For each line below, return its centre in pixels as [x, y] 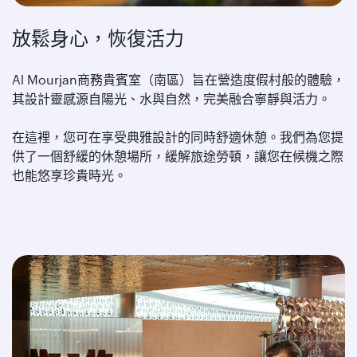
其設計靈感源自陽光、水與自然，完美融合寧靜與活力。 [171, 98]
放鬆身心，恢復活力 [98, 38]
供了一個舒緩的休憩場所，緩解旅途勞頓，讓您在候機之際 [178, 156]
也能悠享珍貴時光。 [69, 175]
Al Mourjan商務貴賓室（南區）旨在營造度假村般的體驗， [178, 79]
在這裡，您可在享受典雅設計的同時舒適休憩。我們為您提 [178, 137]
